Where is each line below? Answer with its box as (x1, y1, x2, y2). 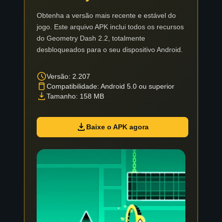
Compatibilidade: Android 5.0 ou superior (47, 82, 174, 90)
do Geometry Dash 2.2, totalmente (37, 34, 145, 42)
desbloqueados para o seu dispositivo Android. (37, 45, 183, 54)
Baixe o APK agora (86, 123, 149, 131)
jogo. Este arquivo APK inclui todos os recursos (37, 22, 184, 31)
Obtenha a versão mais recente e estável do (37, 11, 176, 19)
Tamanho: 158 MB (47, 92, 104, 100)
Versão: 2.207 (47, 72, 90, 80)
